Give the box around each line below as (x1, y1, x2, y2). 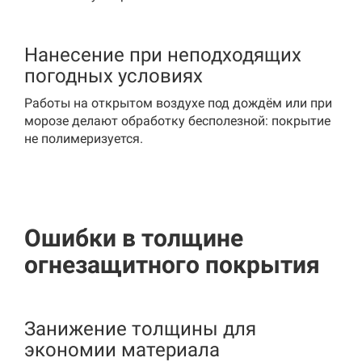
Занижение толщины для (24, 318, 256, 340)
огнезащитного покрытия (24, 250, 320, 279)
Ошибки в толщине (24, 224, 243, 252)
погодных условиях (24, 65, 203, 87)
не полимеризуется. (24, 131, 143, 146)
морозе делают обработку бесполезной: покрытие (24, 113, 330, 128)
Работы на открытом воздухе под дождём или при (24, 95, 332, 111)
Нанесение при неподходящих (24, 44, 301, 66)
